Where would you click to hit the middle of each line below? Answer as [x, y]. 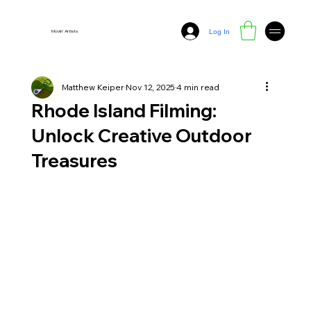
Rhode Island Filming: [124, 111]
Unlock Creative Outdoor [141, 136]
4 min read [197, 87]
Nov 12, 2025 [150, 87]
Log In [219, 31]
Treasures [74, 161]
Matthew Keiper [93, 87]
